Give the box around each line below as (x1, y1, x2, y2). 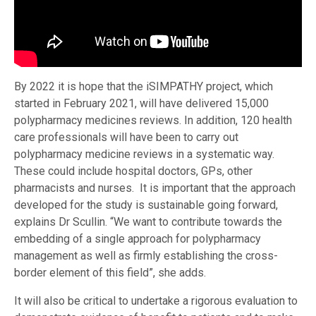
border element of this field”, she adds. (14, 266, 206, 280)
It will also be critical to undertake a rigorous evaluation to (14, 294, 298, 308)
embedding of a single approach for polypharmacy (14, 232, 261, 246)
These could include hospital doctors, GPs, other (14, 164, 253, 178)
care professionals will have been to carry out (14, 130, 238, 145)
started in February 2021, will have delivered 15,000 (14, 97, 269, 111)
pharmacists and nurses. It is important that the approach (14, 181, 296, 195)
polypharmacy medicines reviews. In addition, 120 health (14, 114, 292, 128)
